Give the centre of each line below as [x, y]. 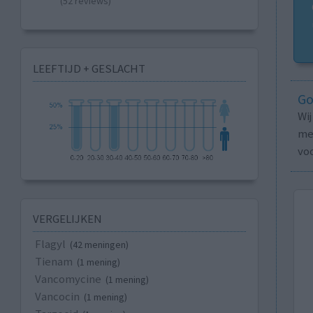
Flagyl [50, 244]
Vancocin [57, 297]
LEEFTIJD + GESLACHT [89, 68]
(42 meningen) [99, 245]
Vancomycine [68, 279]
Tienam [53, 262]
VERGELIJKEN [67, 219]
